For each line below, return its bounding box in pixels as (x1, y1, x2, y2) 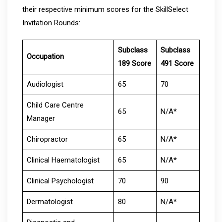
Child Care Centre (26, 100, 84, 110)
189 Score (117, 58, 151, 68)
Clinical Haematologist (26, 155, 100, 165)
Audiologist (26, 79, 63, 89)
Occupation (26, 52, 64, 61)
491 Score (160, 58, 194, 68)
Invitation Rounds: (22, 18, 80, 27)
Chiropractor (26, 134, 68, 144)
